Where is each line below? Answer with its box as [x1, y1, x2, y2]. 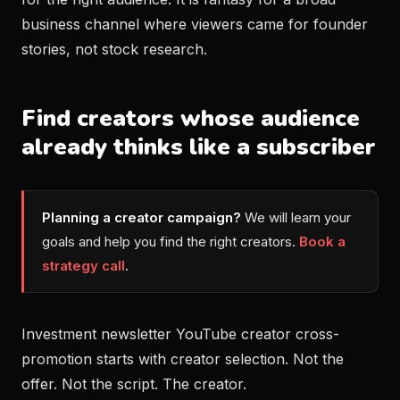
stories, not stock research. [21, 40, 207, 58]
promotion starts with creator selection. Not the [21, 350, 344, 368]
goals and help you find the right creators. [42, 233, 299, 250]
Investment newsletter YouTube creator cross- [21, 325, 339, 343]
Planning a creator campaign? [42, 209, 241, 226]
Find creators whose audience [21, 103, 360, 134]
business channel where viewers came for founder [21, 15, 368, 33]
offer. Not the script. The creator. [21, 375, 246, 393]
